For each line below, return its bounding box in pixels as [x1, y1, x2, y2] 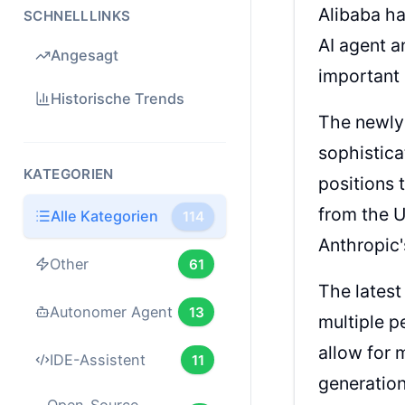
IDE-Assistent [50, 351, 146, 370]
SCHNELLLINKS [24, 6, 131, 24]
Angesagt [51, 46, 119, 65]
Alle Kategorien [51, 207, 159, 226]
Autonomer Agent [50, 303, 174, 322]
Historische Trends [51, 89, 185, 108]
